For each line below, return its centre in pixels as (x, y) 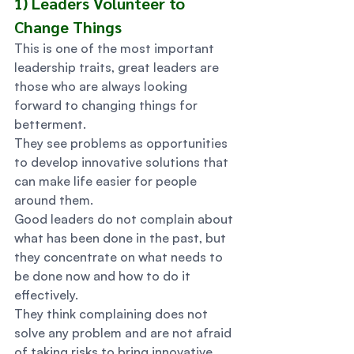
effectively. (49, 295)
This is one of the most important (116, 48)
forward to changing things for (107, 105)
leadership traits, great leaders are (118, 67)
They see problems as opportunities (122, 143)
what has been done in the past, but (122, 238)
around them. (55, 200)
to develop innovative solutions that (123, 162)
